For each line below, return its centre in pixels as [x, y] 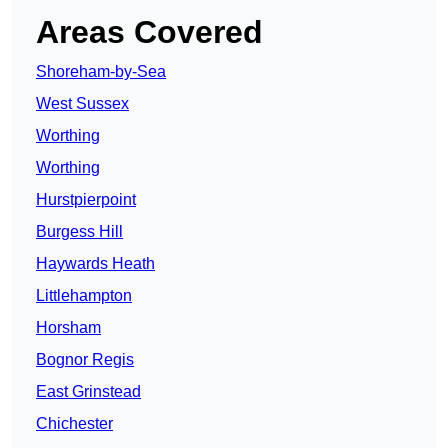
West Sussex [82, 104]
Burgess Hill [79, 232]
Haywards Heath [95, 264]
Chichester [74, 424]
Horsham [68, 328]
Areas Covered [149, 32]
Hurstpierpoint [86, 200]
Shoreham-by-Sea [101, 72]
